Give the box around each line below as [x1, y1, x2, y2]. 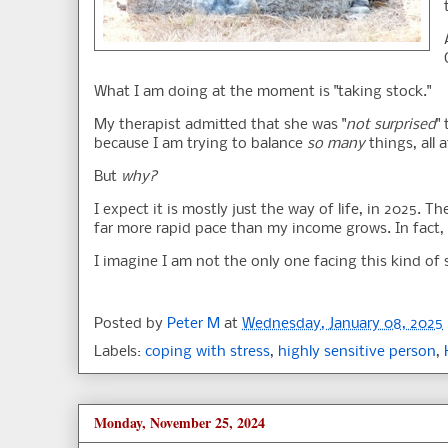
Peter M [167, 316, 220, 333]
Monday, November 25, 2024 [94, 412, 265, 434]
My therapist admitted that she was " [94, 117, 346, 134]
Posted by [94, 316, 167, 333]
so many [307, 136, 365, 153]
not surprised [346, 117, 436, 134]
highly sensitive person [278, 344, 436, 361]
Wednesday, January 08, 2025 [242, 316, 443, 333]
